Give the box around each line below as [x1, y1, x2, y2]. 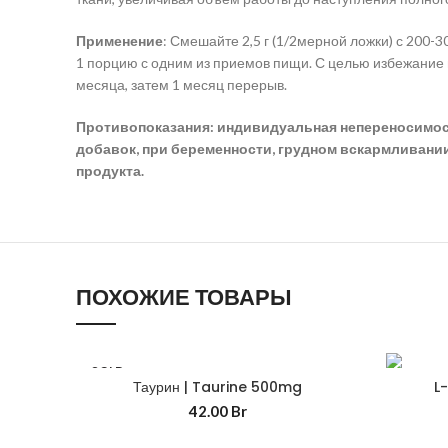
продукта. [76, 162, 144, 179]
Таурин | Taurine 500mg [133, 377, 302, 397]
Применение [76, 32, 163, 49]
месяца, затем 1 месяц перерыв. [76, 76, 287, 93]
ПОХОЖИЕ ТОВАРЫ [76, 282, 292, 313]
